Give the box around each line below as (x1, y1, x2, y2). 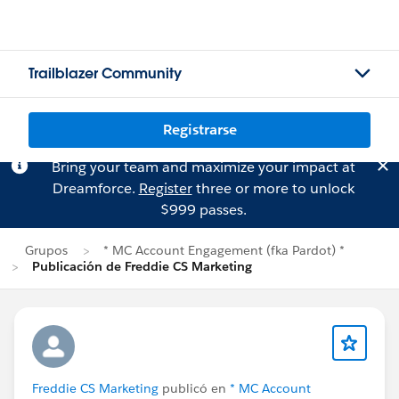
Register (138, 179, 192, 198)
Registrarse (162, 120, 237, 139)
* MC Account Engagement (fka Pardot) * (103, 242, 345, 258)
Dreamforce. (52, 179, 139, 198)
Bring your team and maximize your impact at (51, 158, 355, 176)
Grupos (25, 242, 68, 258)
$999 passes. (159, 200, 247, 219)
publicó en (159, 380, 230, 396)
